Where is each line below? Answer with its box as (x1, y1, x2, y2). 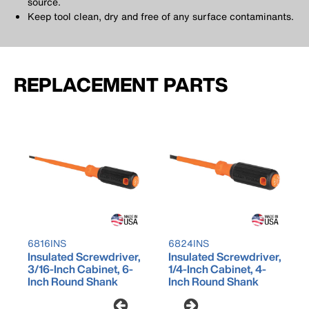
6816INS (28, 236, 66, 251)
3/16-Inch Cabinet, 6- (28, 261, 133, 278)
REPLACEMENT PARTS (14, 70, 228, 99)
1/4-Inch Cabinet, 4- (168, 261, 266, 278)
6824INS (168, 236, 209, 251)
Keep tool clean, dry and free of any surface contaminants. (28, 9, 294, 24)
